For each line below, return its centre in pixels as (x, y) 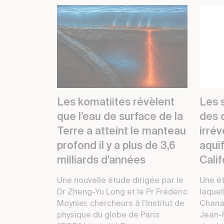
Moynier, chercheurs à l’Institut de (121, 204)
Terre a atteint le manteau (121, 132)
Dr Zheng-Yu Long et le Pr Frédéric (122, 193)
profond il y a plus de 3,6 (116, 146)
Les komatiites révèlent (116, 103)
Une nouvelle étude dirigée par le (120, 181)
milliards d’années (101, 161)
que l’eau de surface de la (120, 117)
